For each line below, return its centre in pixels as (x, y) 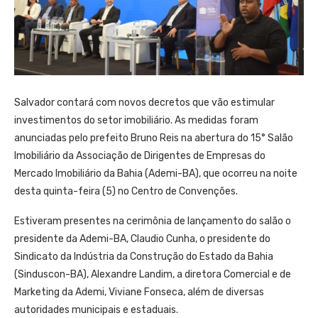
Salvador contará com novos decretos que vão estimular (144, 103)
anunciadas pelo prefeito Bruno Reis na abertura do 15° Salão (154, 138)
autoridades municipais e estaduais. (96, 310)
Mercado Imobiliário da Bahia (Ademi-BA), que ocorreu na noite (156, 174)
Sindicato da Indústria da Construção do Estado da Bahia (144, 257)
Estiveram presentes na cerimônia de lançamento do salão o (153, 221)
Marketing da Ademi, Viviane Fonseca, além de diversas (139, 292)
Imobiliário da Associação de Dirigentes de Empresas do (140, 156)
